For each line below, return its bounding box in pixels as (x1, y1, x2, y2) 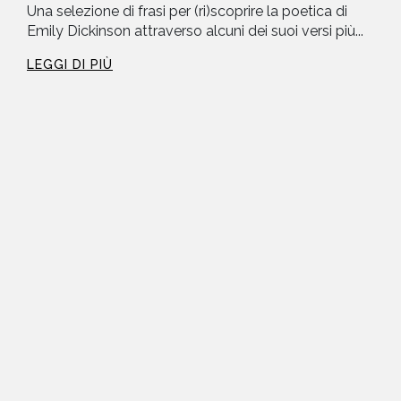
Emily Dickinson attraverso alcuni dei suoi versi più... (27, 22, 363, 40)
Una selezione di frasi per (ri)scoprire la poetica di (27, 3, 347, 21)
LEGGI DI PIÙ (27, 57, 113, 73)
